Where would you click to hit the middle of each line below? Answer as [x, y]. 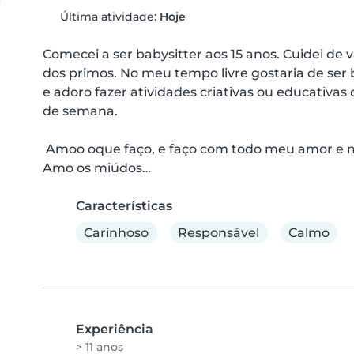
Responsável [219, 232]
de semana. [80, 111]
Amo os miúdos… [97, 168]
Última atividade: [108, 17]
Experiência [115, 330]
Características [124, 206]
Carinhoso [117, 232]
